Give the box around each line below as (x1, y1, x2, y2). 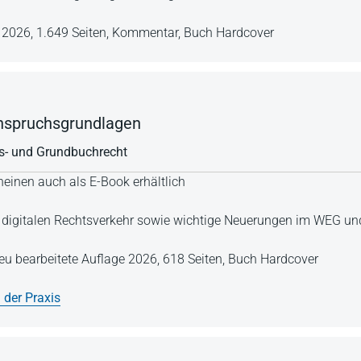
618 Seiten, (163, 251, 228, 267)
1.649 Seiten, (36, 24, 112, 40)
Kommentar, (112, 24, 184, 40)
